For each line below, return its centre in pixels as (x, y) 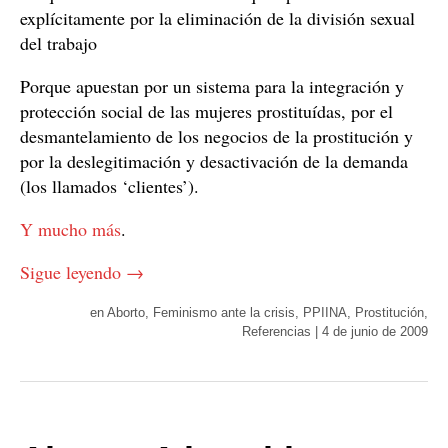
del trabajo (58, 43)
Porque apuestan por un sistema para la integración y (212, 86)
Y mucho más (70, 229)
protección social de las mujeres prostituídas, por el (206, 111)
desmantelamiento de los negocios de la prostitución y (216, 136)
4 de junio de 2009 (375, 331)
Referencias (276, 331)
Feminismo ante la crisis (224, 312)
